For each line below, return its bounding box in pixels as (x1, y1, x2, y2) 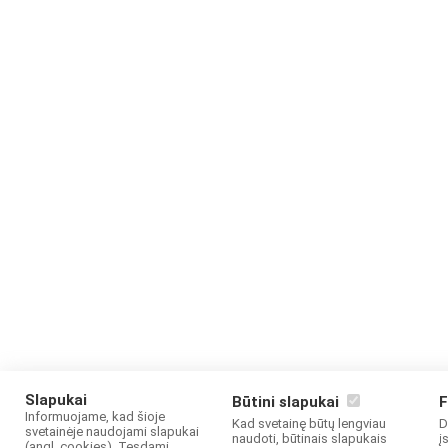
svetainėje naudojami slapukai (25, 424, 199, 439)
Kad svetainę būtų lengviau (231, 416, 386, 431)
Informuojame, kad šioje (25, 409, 165, 424)
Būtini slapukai (231, 393, 343, 411)
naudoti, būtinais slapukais (231, 431, 387, 446)
